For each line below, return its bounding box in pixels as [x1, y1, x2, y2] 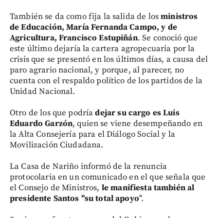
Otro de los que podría [10, 107, 95, 118]
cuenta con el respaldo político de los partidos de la [10, 75, 202, 86]
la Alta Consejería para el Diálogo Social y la [10, 128, 175, 140]
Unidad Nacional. [10, 86, 75, 97]
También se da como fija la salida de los [10, 11, 161, 22]
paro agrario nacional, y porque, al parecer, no [10, 64, 184, 75]
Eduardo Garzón [10, 118, 73, 129]
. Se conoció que [137, 32, 198, 43]
